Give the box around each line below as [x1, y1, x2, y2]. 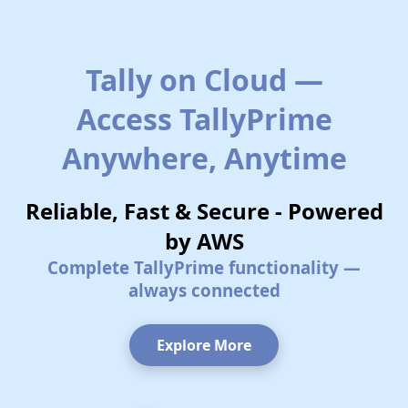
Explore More [157, 334, 251, 355]
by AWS [164, 225, 244, 256]
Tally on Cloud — [85, 59, 323, 99]
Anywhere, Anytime [61, 138, 347, 178]
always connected [127, 278, 280, 301]
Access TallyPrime [76, 98, 332, 138]
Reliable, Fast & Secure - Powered [25, 195, 383, 226]
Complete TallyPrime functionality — [47, 255, 361, 279]
